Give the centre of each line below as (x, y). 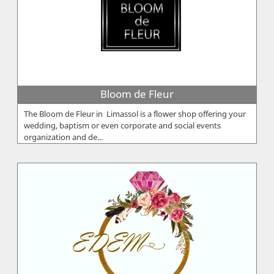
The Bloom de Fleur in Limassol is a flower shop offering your (135, 114)
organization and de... (63, 137)
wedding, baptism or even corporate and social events (122, 126)
